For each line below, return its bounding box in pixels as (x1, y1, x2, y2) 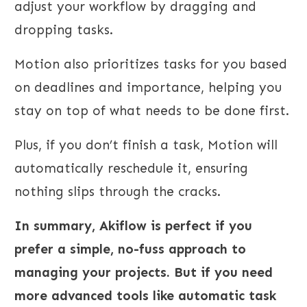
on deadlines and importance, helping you (14, 79, 282, 96)
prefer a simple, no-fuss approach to (14, 241, 246, 258)
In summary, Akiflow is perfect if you (14, 218, 252, 234)
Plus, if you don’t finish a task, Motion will (14, 137, 278, 153)
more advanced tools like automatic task (14, 288, 276, 304)
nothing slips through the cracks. (14, 184, 221, 200)
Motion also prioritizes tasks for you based (14, 56, 287, 73)
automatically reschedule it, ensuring (14, 160, 248, 177)
